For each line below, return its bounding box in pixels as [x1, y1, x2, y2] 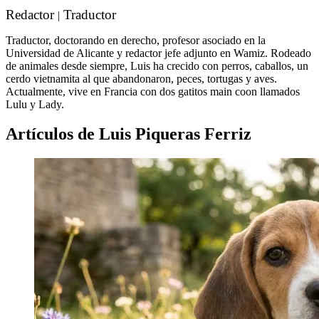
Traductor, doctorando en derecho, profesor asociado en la [6, 33, 266, 46]
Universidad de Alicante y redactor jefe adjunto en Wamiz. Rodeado [6, 46, 311, 59]
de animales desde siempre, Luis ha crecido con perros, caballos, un [6, 59, 308, 72]
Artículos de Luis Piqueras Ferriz [6, 125, 251, 144]
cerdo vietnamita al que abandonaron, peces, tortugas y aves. [6, 72, 277, 85]
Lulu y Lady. [6, 98, 67, 110]
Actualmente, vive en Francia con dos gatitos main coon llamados [6, 85, 300, 98]
